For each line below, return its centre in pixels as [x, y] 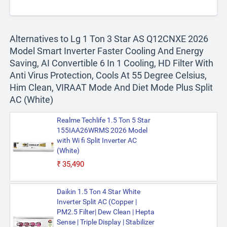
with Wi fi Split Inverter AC [97, 141]
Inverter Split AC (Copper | [97, 202]
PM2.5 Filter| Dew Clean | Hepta [105, 212]
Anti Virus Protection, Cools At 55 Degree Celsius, [108, 75]
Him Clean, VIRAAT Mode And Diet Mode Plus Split [111, 88]
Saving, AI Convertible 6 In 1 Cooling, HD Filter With [112, 63]
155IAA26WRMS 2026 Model [102, 130]
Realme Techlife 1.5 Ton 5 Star [103, 120]
